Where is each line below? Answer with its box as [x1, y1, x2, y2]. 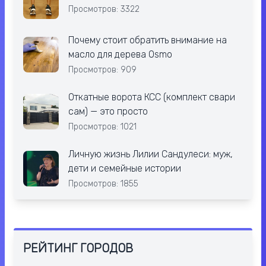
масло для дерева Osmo [68, 49, 172, 61]
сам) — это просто [68, 106, 148, 118]
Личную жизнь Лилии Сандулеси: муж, [68, 148, 233, 160]
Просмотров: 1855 [68, 179, 138, 189]
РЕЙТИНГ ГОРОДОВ [23, 241, 133, 256]
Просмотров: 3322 [68, 4, 140, 15]
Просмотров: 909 [68, 65, 137, 75]
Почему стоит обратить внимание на [68, 34, 227, 46]
